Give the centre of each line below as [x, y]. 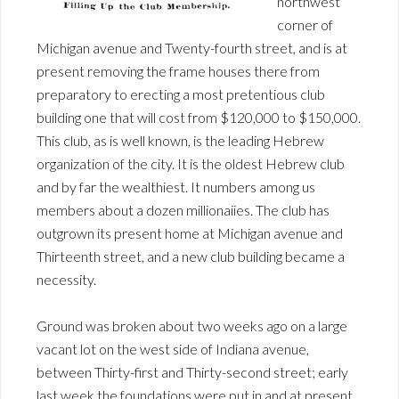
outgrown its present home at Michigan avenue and [190, 233]
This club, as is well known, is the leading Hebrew [180, 140]
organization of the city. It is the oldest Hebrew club [191, 163]
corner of [305, 24]
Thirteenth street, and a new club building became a [191, 256]
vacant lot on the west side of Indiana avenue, [173, 349]
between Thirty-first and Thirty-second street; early [192, 372]
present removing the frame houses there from [178, 71]
